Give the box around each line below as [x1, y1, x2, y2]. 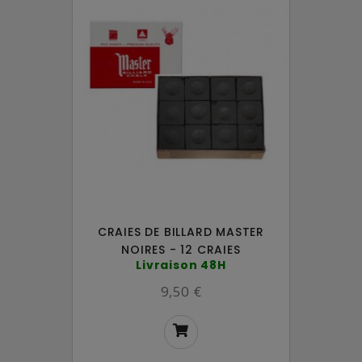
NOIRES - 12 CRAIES [121, 241, 241, 258]
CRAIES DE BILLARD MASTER [97, 223, 265, 240]
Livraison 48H [136, 256, 226, 273]
